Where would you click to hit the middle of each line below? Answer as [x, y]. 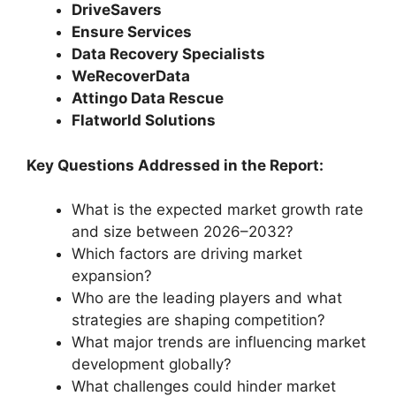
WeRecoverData [131, 76]
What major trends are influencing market [219, 342]
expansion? [112, 276]
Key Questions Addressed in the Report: [175, 165]
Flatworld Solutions [144, 120]
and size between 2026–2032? [183, 232]
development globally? [152, 364]
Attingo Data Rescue [148, 98]
